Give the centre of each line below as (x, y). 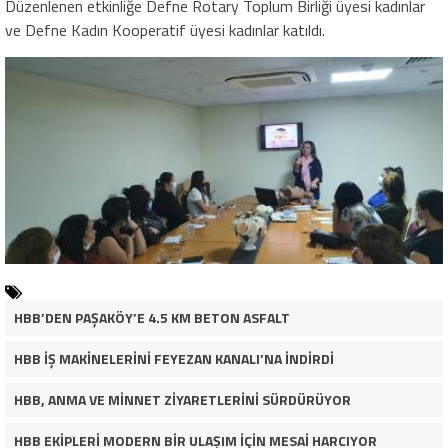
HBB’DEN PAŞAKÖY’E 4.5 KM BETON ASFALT (151, 317)
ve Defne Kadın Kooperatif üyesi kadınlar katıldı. (165, 29)
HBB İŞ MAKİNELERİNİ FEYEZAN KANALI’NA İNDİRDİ (173, 358)
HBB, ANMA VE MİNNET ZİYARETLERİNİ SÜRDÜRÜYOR (182, 399)
